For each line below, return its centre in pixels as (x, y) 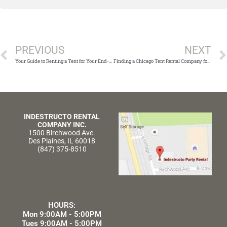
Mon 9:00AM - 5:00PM (62, 215)
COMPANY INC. (62, 124)
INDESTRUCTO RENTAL (62, 116)
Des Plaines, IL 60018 (62, 141)
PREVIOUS (40, 50)
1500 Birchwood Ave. (62, 133)
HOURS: (62, 205)
